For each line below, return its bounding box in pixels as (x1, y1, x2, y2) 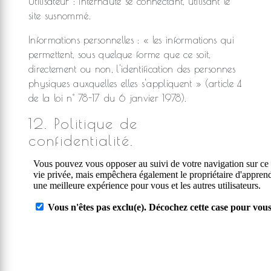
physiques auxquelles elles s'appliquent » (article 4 (28, 78, 242, 89)
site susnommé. (28, 10, 91, 21)
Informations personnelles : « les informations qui (28, 34, 235, 45)
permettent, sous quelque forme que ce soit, (28, 49, 211, 60)
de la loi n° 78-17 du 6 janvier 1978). (28, 93, 187, 103)
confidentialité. (28, 132, 134, 149)
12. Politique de (28, 115, 138, 132)
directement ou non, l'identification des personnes (28, 64, 236, 74)
